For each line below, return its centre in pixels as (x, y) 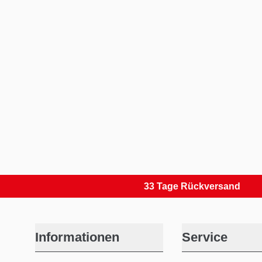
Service (204, 237)
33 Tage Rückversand (160, 186)
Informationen (77, 237)
